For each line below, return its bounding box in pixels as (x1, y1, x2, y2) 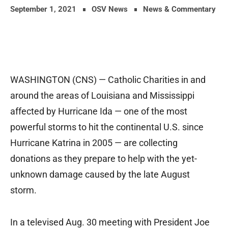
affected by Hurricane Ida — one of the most (10, 106, 187, 117)
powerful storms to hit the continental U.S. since (10, 122, 204, 133)
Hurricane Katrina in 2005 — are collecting (10, 137, 178, 149)
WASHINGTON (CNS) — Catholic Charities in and (10, 74, 206, 85)
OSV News (92, 5, 128, 14)
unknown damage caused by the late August (10, 169, 190, 180)
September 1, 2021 (10, 5, 76, 14)
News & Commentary (143, 5, 216, 14)
